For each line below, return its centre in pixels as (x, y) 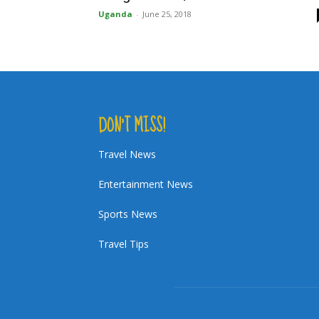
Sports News (128, 214)
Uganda (115, 14)
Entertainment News (146, 184)
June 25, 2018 (167, 14)
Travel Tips (124, 244)
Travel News (127, 154)
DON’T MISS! (132, 126)
